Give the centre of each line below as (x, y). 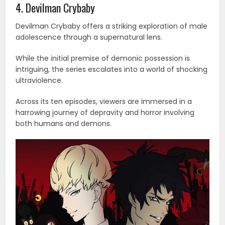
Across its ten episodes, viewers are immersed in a (104, 102)
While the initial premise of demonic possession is (103, 59)
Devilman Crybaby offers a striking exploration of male (112, 26)
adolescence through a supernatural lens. (89, 37)
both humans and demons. (64, 124)
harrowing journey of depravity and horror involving (105, 113)
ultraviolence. (39, 81)
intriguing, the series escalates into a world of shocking (112, 70)
